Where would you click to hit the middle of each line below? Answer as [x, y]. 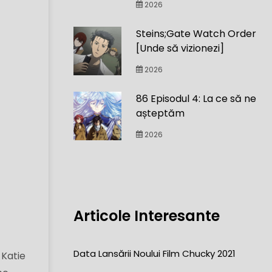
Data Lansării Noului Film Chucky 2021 [155, 253]
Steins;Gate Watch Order [196, 34]
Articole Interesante [147, 216]
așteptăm [161, 113]
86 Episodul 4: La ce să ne [196, 99]
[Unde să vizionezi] [180, 48]
